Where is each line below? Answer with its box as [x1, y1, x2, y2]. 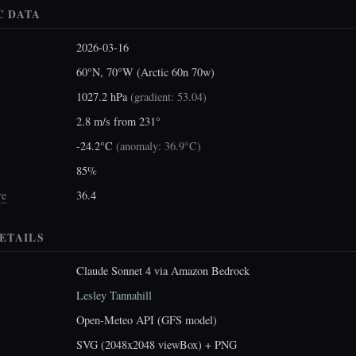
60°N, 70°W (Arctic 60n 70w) [76, 64, 215, 79]
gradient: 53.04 [134, 88, 203, 104]
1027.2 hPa [76, 88, 130, 104]
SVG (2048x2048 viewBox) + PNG [76, 337, 237, 353]
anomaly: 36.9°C [120, 137, 197, 153]
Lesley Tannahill [76, 288, 152, 304]
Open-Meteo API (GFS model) [76, 312, 217, 328]
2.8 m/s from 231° [76, 113, 161, 129]
